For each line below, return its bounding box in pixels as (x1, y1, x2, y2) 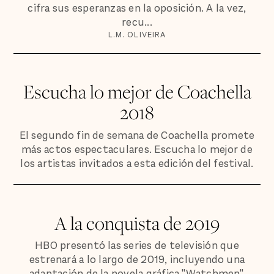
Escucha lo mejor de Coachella (23, 79, 251, 105)
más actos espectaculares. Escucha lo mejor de (21, 143, 253, 157)
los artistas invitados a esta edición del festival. (20, 157, 254, 171)
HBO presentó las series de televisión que (35, 239, 239, 253)
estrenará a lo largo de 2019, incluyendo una (29, 253, 245, 267)
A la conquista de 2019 (54, 210, 220, 235)
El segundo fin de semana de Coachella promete (19, 128, 255, 143)
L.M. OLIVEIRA (108, 29, 166, 40)
